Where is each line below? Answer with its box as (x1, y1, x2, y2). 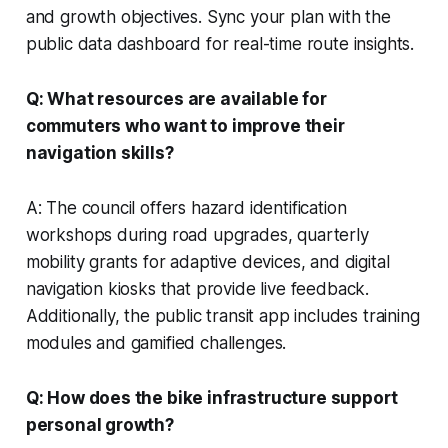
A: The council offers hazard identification (25, 197, 347, 218)
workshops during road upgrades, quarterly (25, 224, 369, 245)
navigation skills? (25, 142, 174, 163)
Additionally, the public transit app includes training (25, 305, 420, 326)
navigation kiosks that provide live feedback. (25, 278, 370, 299)
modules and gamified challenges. (25, 332, 287, 353)
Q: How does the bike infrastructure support (25, 387, 398, 408)
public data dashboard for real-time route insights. (25, 33, 415, 54)
